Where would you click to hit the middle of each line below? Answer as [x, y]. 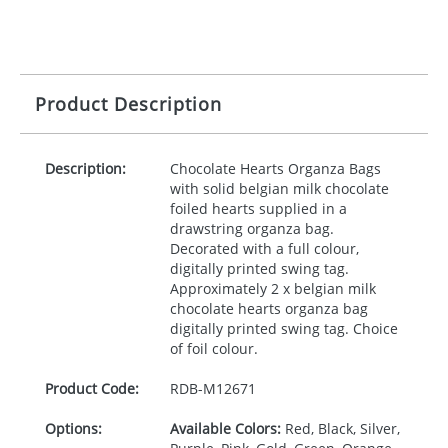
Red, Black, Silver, [340, 428]
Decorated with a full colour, [264, 248]
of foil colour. [213, 348]
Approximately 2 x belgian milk [272, 288]
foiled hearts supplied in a [258, 208]
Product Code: [92, 388]
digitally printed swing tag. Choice [283, 328]
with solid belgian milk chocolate [279, 188]
